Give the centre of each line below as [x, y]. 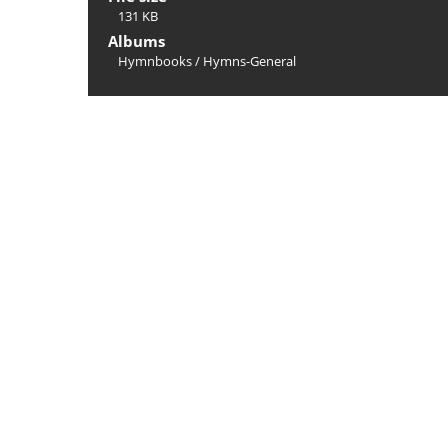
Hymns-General [249, 61]
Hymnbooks [155, 61]
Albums [136, 41]
